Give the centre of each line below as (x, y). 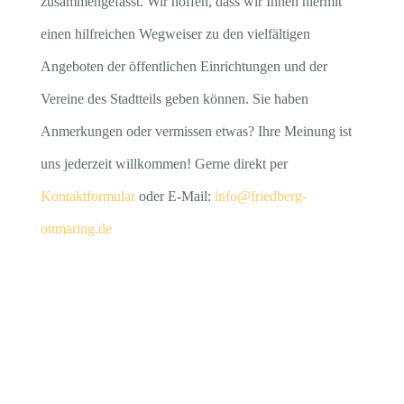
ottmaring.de (76, 229)
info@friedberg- (260, 196)
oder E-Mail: (174, 196)
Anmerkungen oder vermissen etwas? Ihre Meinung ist (196, 131)
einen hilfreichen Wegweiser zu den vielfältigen (175, 34)
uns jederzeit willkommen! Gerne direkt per (164, 164)
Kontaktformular (87, 196)
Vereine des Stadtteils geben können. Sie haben (174, 99)
